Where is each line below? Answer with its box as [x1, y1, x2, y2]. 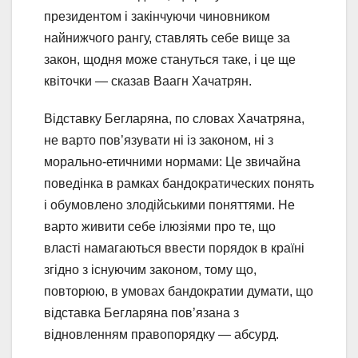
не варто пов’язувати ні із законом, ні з [44, 133, 273, 148]
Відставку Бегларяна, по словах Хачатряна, [44, 112, 304, 126]
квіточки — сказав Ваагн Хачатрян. [44, 74, 252, 89]
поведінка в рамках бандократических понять [44, 177, 314, 191]
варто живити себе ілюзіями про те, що [44, 220, 276, 234]
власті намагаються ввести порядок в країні [44, 241, 304, 256]
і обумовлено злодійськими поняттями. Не [44, 198, 295, 213]
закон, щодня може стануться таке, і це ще [44, 53, 296, 67]
